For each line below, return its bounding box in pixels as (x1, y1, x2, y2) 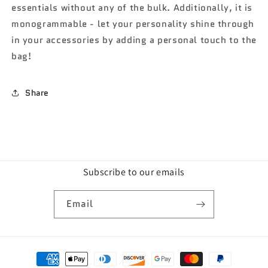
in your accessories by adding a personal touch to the (11, 33, 257, 47)
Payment (20, 246, 60, 260)
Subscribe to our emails (83, 166, 185, 179)
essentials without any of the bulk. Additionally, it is (11, 1, 253, 15)
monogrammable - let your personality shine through (11, 17, 255, 31)
